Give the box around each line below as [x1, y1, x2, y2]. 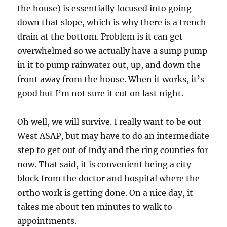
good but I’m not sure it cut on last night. [17, 88, 184, 98]
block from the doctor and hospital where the [17, 173, 200, 183]
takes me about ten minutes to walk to [17, 201, 173, 212]
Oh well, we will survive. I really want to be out [17, 116, 202, 127]
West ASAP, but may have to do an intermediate [17, 130, 210, 141]
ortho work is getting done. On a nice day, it [17, 187, 194, 198]
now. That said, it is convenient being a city [17, 159, 192, 169]
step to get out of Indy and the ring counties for [17, 144, 209, 155]
